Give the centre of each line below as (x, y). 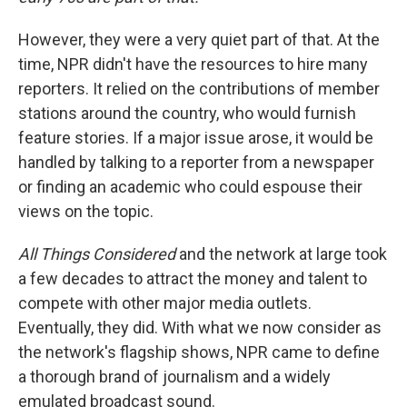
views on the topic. (86, 212)
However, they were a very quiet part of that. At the (199, 40)
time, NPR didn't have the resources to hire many (193, 65)
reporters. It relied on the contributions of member (199, 89)
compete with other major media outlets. (165, 303)
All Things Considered (97, 254)
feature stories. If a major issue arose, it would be (196, 138)
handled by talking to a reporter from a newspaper (196, 163)
